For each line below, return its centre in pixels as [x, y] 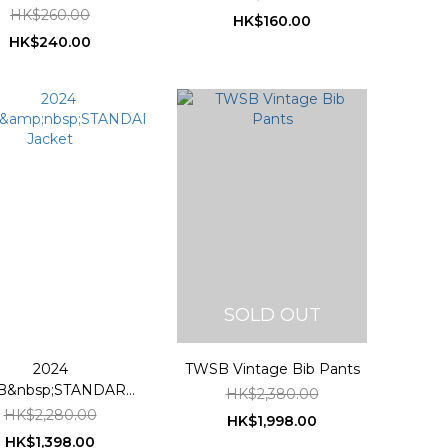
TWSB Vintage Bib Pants [272, 368]
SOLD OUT [272, 314]
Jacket [50, 410]
